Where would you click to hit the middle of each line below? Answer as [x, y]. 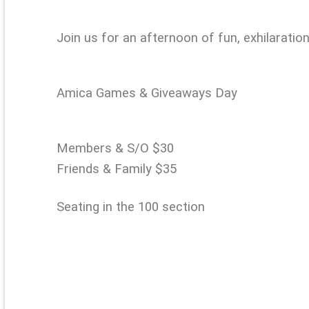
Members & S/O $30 [115, 149]
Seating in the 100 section [131, 207]
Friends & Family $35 [117, 169]
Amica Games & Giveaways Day [147, 93]
